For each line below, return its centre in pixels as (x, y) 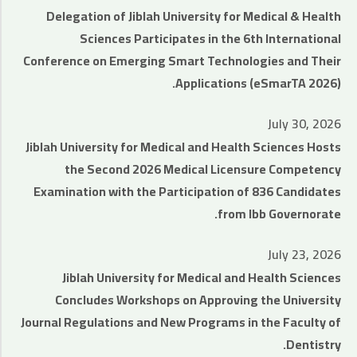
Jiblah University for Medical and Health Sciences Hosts (183, 147)
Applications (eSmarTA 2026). (258, 83)
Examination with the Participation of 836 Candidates (187, 191)
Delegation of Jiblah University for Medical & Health (194, 16)
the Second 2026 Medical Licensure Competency (203, 169)
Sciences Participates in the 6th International (210, 38)
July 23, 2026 (304, 254)
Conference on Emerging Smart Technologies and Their (182, 61)
